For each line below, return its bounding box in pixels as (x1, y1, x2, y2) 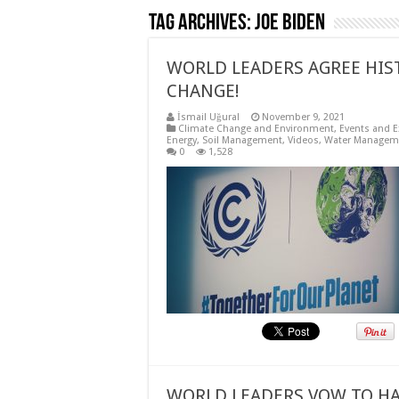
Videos (288, 134, 319, 146)
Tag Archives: (149, 12, 255, 36)
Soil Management (202, 134, 282, 146)
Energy (167, 134, 197, 146)
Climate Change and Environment (178, 123, 334, 134)
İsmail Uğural (177, 111, 240, 123)
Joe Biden (255, 12, 325, 36)
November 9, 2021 (262, 111, 345, 123)
